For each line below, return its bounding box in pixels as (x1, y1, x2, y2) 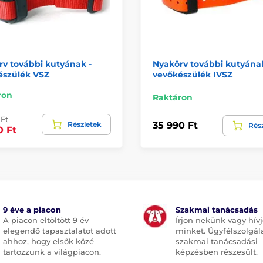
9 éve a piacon (2, 204, 61, 214)
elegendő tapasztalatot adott (2, 225, 116, 235)
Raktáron (153, 92, 193, 103)
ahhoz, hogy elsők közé (2, 236, 94, 246)
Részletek (68, 119, 102, 129)
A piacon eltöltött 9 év (2, 215, 89, 225)
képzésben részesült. (176, 247, 258, 257)
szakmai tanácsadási (176, 236, 258, 246)
